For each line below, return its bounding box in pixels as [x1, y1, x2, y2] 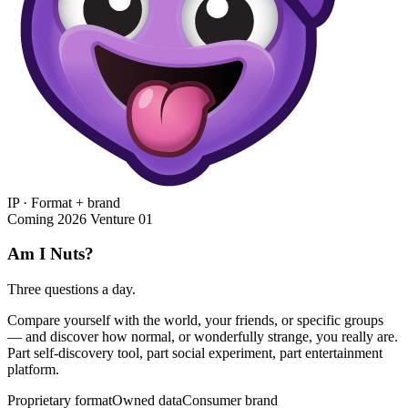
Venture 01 [90, 210, 153, 227]
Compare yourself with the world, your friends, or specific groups [7, 312, 383, 329]
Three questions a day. [7, 281, 136, 298]
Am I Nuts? [7, 244, 94, 264]
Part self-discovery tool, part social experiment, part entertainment [7, 345, 382, 362]
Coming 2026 [7, 210, 87, 227]
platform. [7, 362, 59, 378]
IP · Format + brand [7, 194, 120, 210]
